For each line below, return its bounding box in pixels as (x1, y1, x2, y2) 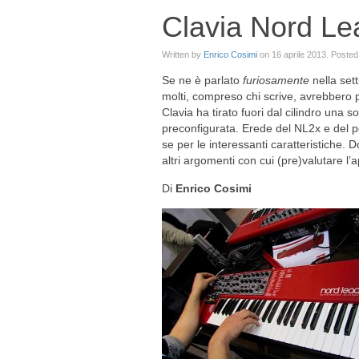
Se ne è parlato (162, 74, 243, 87)
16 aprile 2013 (272, 50, 326, 59)
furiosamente (243, 74, 313, 87)
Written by (162, 50, 204, 59)
